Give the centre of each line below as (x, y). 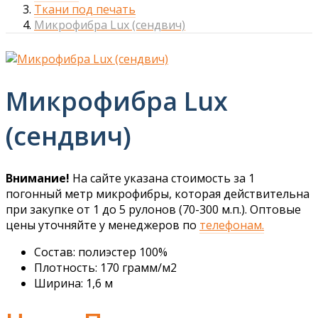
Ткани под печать (85, 9)
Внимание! (38, 179)
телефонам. (232, 225)
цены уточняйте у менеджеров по (103, 225)
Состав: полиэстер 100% (101, 252)
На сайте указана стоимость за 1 (162, 179)
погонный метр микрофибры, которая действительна (158, 194)
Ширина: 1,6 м (73, 284)
